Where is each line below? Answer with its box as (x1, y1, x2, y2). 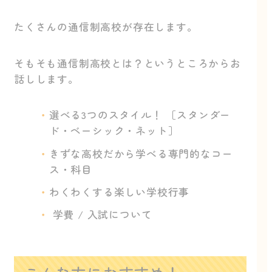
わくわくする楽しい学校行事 (49, 183, 190, 199)
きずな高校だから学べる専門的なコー (49, 145, 233, 161)
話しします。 (14, 70, 79, 86)
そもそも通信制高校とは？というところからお (14, 55, 241, 70)
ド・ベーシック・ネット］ (49, 123, 179, 138)
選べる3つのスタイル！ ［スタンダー (49, 107, 231, 123)
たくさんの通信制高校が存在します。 (14, 19, 198, 35)
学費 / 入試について (49, 206, 152, 222)
